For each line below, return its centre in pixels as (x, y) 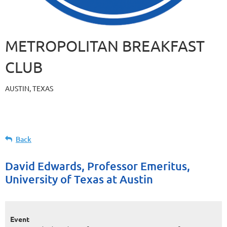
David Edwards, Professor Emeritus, (98, 166)
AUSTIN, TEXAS (29, 88)
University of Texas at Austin (79, 179)
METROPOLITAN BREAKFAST (105, 46)
